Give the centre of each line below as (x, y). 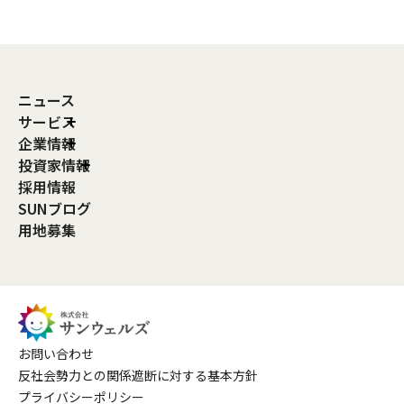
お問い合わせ (56, 353)
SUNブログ (55, 209)
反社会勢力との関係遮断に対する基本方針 (138, 375)
